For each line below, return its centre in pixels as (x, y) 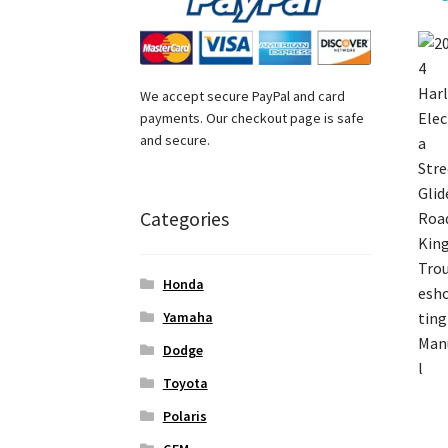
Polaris (184, 416)
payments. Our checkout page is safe (252, 117)
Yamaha (187, 317)
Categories (185, 218)
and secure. (175, 139)
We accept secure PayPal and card (243, 95)
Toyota (185, 383)
